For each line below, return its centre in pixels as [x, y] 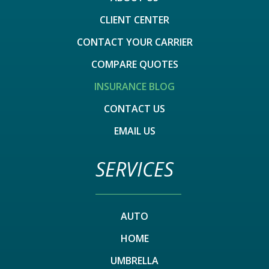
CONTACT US [134, 108]
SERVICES [134, 169]
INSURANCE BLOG [134, 86]
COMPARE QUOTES [134, 64]
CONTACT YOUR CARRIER [134, 42]
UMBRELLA [134, 260]
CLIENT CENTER [134, 20]
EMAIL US [134, 131]
